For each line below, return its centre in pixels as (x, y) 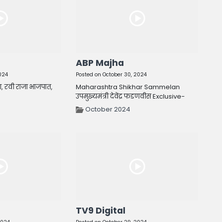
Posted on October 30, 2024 (111, 74)
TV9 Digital (101, 211)
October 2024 (108, 109)
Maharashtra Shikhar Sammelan (128, 87)
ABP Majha (100, 63)
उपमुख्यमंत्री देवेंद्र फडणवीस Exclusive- (131, 96)
